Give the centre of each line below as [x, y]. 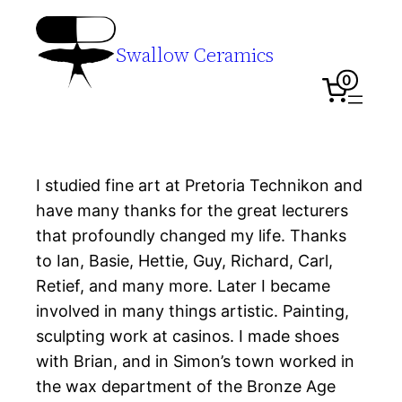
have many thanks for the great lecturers [192, 211]
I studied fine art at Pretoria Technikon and [200, 186]
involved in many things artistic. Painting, [193, 311]
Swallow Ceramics [195, 54]
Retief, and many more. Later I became [184, 286]
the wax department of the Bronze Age [186, 387]
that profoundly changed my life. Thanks [192, 236]
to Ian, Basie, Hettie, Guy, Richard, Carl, [185, 261]
